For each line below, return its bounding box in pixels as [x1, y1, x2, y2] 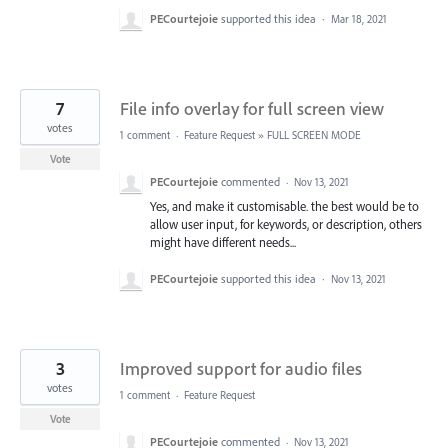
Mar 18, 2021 [331, 12, 387, 27]
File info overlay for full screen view [120, 97, 384, 121]
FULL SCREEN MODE [267, 128, 361, 143]
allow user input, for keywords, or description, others [150, 216, 422, 233]
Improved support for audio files [120, 357, 362, 381]
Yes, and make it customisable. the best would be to [150, 198, 419, 215]
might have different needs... [150, 234, 296, 251]
